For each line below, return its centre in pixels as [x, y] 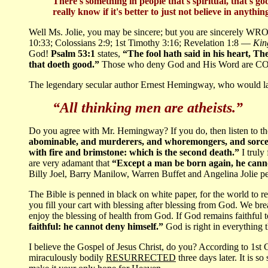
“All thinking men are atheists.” [148, 108]
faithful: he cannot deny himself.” [97, 227]
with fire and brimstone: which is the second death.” [134, 153]
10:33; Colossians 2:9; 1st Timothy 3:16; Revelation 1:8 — [140, 43]
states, [109, 54]
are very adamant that [70, 163]
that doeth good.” [65, 65]
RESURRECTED [141, 258]
